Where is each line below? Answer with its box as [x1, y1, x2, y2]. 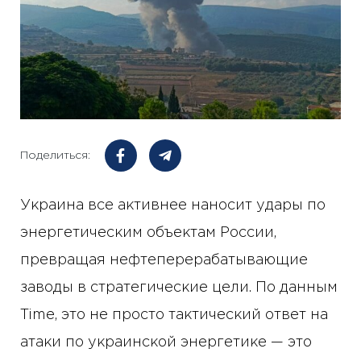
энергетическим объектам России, [20, 226, 276, 240]
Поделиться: [20, 150, 90, 160]
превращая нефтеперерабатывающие [20, 254, 308, 268]
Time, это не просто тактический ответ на [20, 309, 328, 322]
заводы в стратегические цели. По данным [20, 281, 338, 295]
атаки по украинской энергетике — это [20, 336, 312, 350]
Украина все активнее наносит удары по [20, 199, 326, 213]
